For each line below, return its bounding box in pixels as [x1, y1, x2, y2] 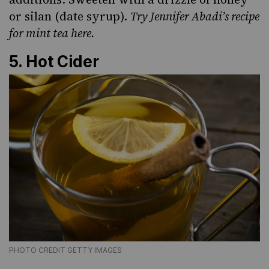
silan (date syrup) [25, 8, 124, 25]
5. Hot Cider [9, 52, 99, 71]
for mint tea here [9, 25, 91, 41]
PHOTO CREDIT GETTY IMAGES [9, 246, 122, 255]
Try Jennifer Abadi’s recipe [130, 8, 259, 25]
